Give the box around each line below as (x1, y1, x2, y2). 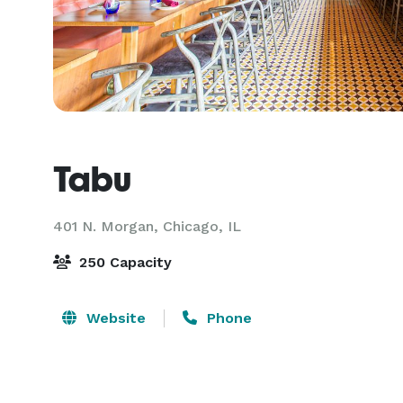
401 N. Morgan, (53, 218, 163, 235)
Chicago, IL (163, 218, 241, 235)
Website (82, 309, 146, 327)
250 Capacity (75, 254, 172, 271)
